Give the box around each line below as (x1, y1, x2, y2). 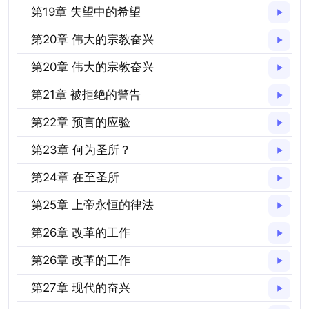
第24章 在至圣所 (31, 170, 119, 184)
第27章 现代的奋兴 (31, 281, 130, 295)
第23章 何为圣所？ (31, 143, 131, 157)
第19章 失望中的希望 (31, 5, 141, 19)
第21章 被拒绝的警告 (31, 88, 141, 101)
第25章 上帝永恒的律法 (31, 198, 154, 212)
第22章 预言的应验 (31, 115, 130, 129)
